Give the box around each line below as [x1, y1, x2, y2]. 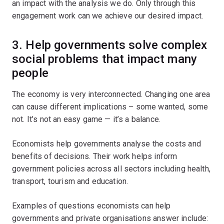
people [12, 65, 48, 80]
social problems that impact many [12, 51, 197, 66]
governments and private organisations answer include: [12, 213, 208, 223]
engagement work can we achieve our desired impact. [12, 10, 203, 20]
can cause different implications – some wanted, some [12, 101, 208, 111]
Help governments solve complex [25, 37, 207, 52]
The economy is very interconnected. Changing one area [12, 89, 210, 99]
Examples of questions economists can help [12, 200, 171, 210]
